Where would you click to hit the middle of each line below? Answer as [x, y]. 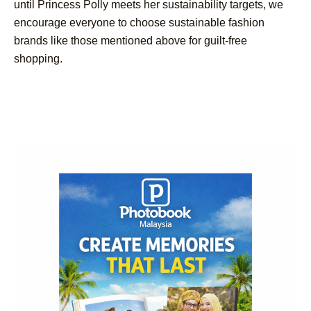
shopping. [38, 58]
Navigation [76, 143]
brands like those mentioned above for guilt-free [131, 40]
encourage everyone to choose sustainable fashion [139, 22]
